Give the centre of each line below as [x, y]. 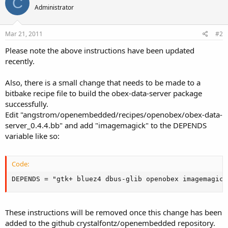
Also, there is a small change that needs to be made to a [103, 82]
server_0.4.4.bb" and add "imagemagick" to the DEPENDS [106, 125]
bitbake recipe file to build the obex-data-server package [104, 93]
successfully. [27, 104]
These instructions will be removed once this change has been [113, 212]
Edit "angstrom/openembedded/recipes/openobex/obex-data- [114, 114]
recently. [20, 61]
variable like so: [32, 136]
